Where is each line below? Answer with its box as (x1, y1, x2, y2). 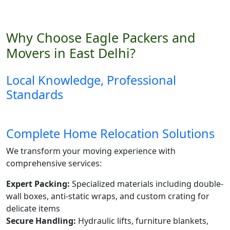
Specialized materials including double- (70, 178, 223, 189)
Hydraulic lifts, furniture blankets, (76, 215, 208, 226)
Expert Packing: (6, 178, 70, 189)
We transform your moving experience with (6, 145, 176, 157)
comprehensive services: (6, 158, 102, 169)
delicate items (6, 203, 60, 214)
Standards (6, 86, 63, 103)
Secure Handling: (6, 215, 76, 226)
